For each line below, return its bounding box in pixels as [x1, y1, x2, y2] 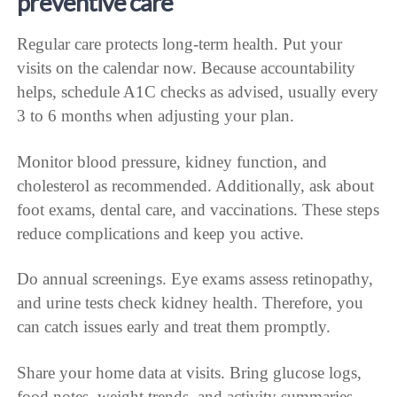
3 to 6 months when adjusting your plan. [17, 105, 295, 125]
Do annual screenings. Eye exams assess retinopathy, [17, 269, 374, 289]
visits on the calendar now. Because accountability [17, 58, 356, 77]
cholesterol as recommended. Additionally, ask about [17, 175, 375, 195]
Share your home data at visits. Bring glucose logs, [17, 363, 362, 383]
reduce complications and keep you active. [17, 223, 305, 243]
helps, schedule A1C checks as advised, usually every [17, 82, 379, 101]
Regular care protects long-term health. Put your [17, 34, 343, 53]
